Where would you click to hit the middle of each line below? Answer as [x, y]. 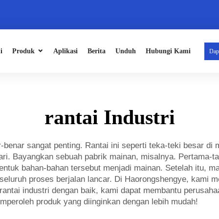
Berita [97, 51]
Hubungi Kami [168, 51]
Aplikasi [66, 51]
